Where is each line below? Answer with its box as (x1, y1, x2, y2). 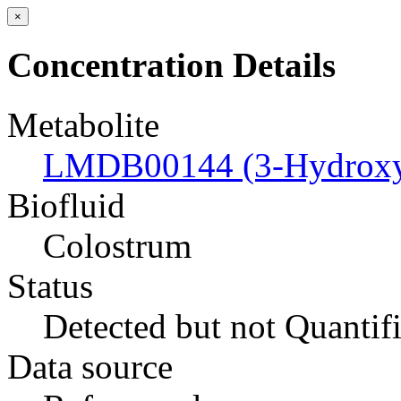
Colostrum (43, 226, 192, 265)
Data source (7, 346, 173, 386)
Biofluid (7, 185, 125, 225)
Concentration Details (7, 46, 336, 85)
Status (7, 266, 93, 305)
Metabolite (7, 105, 159, 144)
